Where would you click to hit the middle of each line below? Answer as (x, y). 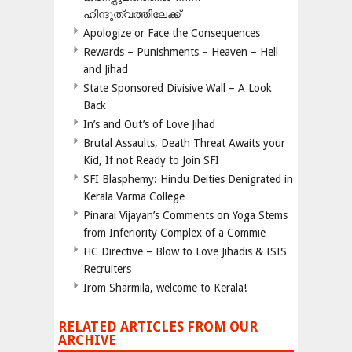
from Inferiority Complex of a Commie (174, 232)
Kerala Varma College (134, 196)
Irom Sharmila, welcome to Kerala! (165, 287)
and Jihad (106, 69)
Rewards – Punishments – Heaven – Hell (181, 51)
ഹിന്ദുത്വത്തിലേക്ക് (132, 14)
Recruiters (107, 268)
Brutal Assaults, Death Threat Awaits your (184, 143)
